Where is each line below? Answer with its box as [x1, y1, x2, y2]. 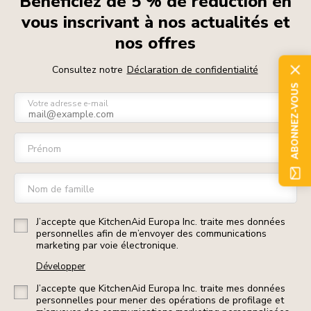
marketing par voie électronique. [36, 239, 178, 252]
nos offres [115, 32, 196, 54]
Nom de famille [28, 183, 94, 196]
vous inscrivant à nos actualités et [21, 11, 290, 33]
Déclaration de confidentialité [126, 63, 258, 76]
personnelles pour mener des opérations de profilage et [36, 294, 284, 307]
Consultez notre [51, 63, 126, 76]
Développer [36, 260, 85, 273]
